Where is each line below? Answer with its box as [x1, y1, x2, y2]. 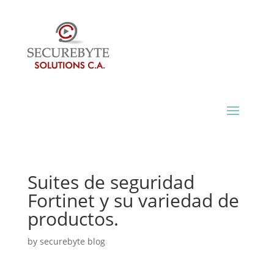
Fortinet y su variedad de [27, 188, 239, 213]
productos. [27, 206, 119, 231]
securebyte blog [39, 235, 105, 247]
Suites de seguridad [27, 169, 194, 194]
